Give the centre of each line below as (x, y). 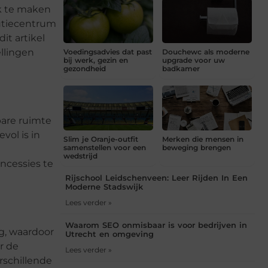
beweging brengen (197, 148)
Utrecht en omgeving (109, 234)
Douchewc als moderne (206, 52)
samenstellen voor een (105, 148)
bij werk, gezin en (96, 60)
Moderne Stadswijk (104, 187)
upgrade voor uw (194, 60)
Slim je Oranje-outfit (101, 139)
